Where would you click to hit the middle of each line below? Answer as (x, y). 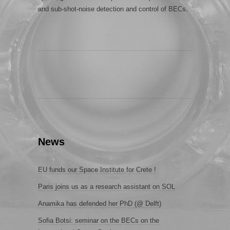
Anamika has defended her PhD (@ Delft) (100, 204)
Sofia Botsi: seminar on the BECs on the (99, 221)
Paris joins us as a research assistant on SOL (107, 187)
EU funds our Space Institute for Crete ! (97, 170)
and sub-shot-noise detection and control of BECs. (113, 9)
